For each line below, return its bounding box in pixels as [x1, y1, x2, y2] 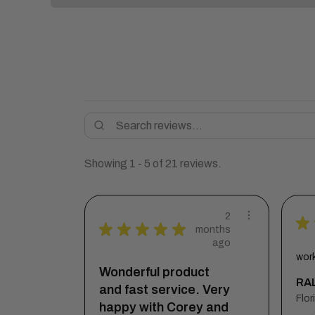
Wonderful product [99, 264, 210, 279]
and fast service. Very [99, 282, 230, 297]
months [195, 224, 231, 235]
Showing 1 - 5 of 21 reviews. [84, 157, 221, 169]
